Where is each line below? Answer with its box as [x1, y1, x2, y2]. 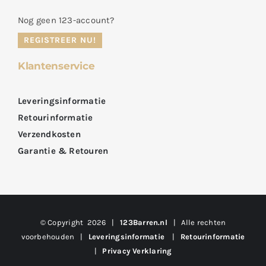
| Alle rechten [167, 218, 226, 227]
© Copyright [40, 218, 87, 227]
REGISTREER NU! [23, 35, 96, 46]
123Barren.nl [120, 218, 167, 227]
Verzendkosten [17, 129, 81, 140]
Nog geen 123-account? [17, 15, 115, 26]
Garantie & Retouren [17, 145, 109, 157]
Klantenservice [17, 60, 95, 72]
